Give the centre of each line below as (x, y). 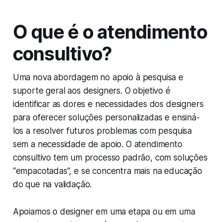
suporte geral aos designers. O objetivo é (91, 91)
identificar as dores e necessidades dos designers (108, 104)
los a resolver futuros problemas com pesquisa (102, 131)
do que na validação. (52, 185)
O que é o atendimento (110, 32)
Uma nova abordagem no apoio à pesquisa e (98, 78)
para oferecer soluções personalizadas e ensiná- (106, 118)
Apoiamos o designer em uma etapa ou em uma (104, 212)
